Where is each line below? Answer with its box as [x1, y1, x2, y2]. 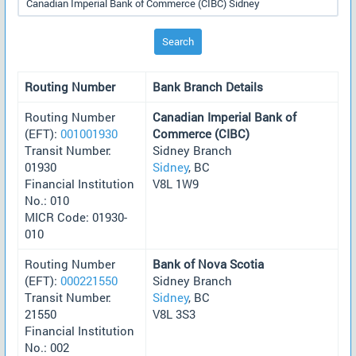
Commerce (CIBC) [153, 125, 250, 141]
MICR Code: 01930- [25, 208, 127, 225]
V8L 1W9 [153, 175, 199, 192]
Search [162, 33, 194, 48]
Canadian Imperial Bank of [153, 108, 296, 125]
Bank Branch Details [153, 78, 263, 95]
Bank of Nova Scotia [153, 255, 264, 272]
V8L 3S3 [153, 305, 195, 322]
